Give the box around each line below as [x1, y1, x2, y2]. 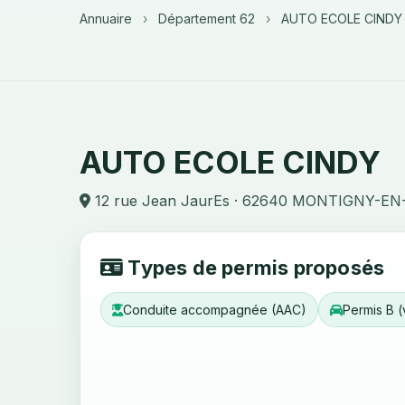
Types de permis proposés [123, 256, 385, 279]
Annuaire [80, 11, 132, 26]
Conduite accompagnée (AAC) [123, 302, 306, 317]
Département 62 [158, 11, 255, 26]
